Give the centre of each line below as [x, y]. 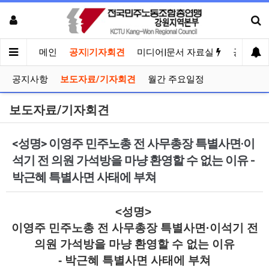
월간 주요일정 [176, 79]
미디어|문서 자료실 [177, 52]
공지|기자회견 [97, 52]
